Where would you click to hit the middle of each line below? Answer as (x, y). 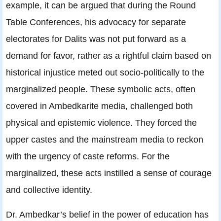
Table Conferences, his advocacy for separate (96, 22)
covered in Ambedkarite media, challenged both (99, 106)
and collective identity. (49, 190)
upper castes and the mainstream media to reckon (105, 140)
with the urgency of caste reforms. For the (88, 156)
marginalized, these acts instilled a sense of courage (109, 173)
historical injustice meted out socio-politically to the (105, 73)
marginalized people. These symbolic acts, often (101, 89)
